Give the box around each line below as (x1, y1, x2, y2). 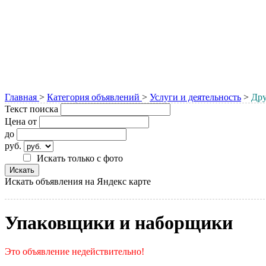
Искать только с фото (37, 153, 123, 163)
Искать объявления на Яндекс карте (5, 176, 151, 186)
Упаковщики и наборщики (5, 212, 233, 234)
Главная (5, 91, 39, 102)
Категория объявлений (47, 91, 142, 102)
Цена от (5, 116, 37, 126)
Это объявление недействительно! (5, 246, 144, 257)
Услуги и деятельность (150, 91, 241, 102)
